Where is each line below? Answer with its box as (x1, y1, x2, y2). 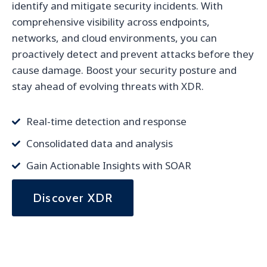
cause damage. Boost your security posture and (12, 63, 237, 77)
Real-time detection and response (26, 114, 187, 129)
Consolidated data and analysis (26, 136, 173, 151)
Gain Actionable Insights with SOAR (26, 159, 191, 173)
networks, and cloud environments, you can (12, 31, 217, 45)
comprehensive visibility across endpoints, (12, 15, 210, 29)
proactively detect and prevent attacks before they (12, 47, 254, 61)
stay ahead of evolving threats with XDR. (12, 79, 204, 94)
